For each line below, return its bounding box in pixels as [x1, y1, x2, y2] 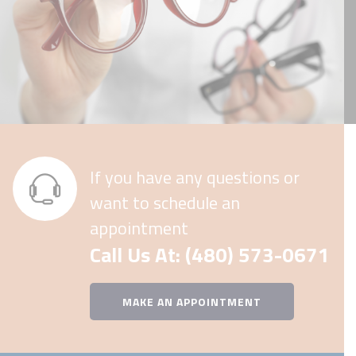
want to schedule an [90, 188, 240, 216]
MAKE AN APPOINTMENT [122, 292, 261, 310]
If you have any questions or [90, 163, 300, 191]
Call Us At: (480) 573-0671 [90, 238, 330, 270]
